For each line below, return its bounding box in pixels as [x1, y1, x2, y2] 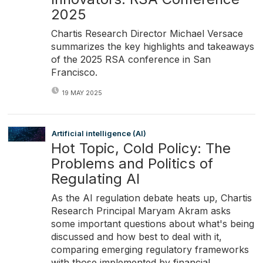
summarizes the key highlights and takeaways [50, 40, 254, 52]
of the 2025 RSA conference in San [50, 53, 211, 65]
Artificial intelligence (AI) [51, 129, 146, 138]
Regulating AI [50, 170, 140, 187]
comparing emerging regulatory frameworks [50, 243, 249, 255]
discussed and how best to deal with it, [50, 230, 222, 242]
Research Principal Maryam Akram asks [50, 204, 231, 217]
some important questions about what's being [50, 217, 254, 230]
